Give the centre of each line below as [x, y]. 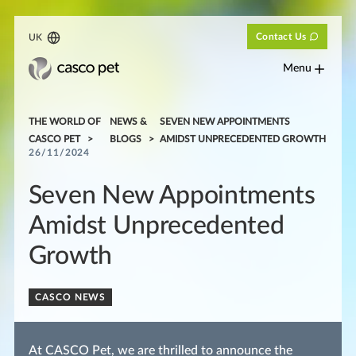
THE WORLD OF [64, 121]
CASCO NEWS [70, 297]
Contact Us [281, 37]
